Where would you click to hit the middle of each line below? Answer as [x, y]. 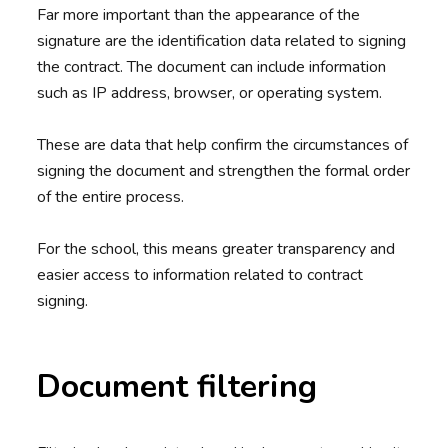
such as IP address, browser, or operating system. [210, 93]
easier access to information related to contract [200, 275]
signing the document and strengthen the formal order [224, 171]
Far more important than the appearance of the [199, 15]
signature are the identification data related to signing [222, 41]
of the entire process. [111, 197]
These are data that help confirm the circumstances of [223, 145]
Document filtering [177, 387]
